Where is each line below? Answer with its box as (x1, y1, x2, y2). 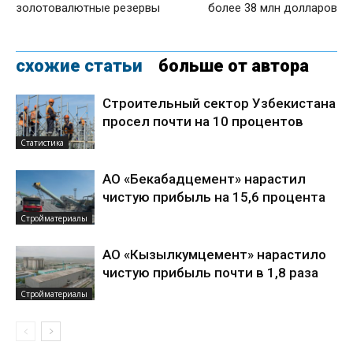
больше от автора (158, 55, 309, 76)
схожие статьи (16, 55, 143, 76)
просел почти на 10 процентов (102, 113, 303, 129)
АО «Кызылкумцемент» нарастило (102, 246, 326, 262)
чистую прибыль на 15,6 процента (102, 188, 325, 205)
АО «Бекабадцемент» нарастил (102, 170, 306, 187)
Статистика (20, 136, 64, 148)
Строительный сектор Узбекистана (102, 95, 336, 111)
